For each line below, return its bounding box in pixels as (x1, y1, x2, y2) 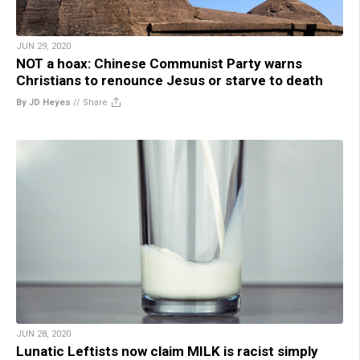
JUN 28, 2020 (16, 328, 71, 339)
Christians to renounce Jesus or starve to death (16, 72, 323, 88)
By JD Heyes (16, 96, 71, 108)
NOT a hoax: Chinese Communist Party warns (16, 55, 302, 72)
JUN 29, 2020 (16, 40, 71, 51)
